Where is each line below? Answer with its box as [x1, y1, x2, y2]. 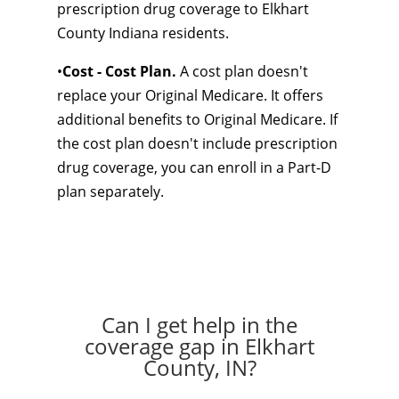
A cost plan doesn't [176, 61, 308, 81]
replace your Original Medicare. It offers [57, 85, 323, 105]
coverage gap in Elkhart [85, 331, 314, 361]
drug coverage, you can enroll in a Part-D [57, 158, 331, 177]
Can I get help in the [102, 310, 297, 339]
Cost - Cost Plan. [62, 61, 176, 81]
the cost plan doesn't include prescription [57, 134, 338, 153]
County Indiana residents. [57, 23, 229, 43]
